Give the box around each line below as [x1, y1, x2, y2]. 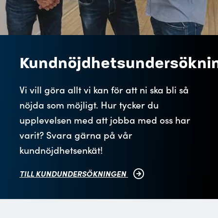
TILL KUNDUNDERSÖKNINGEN [19, 168, 128, 179]
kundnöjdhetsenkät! [19, 143, 103, 156]
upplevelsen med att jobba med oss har [19, 113, 190, 126]
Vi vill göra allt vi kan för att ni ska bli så [19, 83, 189, 96]
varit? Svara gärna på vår [19, 128, 132, 141]
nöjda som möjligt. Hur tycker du [19, 98, 159, 111]
